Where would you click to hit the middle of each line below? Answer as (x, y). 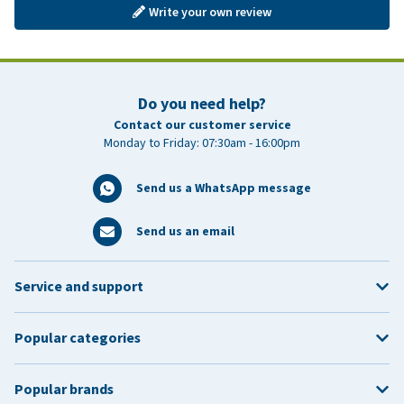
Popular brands (64, 389)
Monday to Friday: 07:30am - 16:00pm (202, 143)
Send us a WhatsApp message (224, 188)
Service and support (79, 286)
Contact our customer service (202, 125)
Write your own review (210, 12)
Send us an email (185, 231)
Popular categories (78, 338)
